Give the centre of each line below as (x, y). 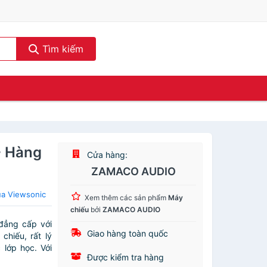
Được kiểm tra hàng (125, 257)
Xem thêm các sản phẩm (127, 198)
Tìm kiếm (61, 49)
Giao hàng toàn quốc (127, 233)
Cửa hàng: (106, 155)
